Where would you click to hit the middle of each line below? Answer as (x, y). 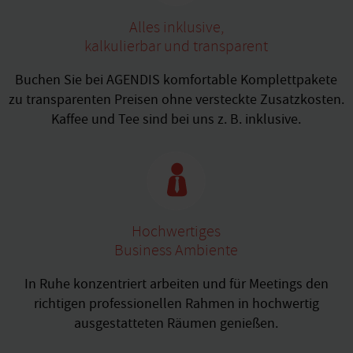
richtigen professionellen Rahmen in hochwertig (176, 304)
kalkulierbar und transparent (176, 46)
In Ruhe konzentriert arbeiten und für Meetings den (176, 284)
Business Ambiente (176, 251)
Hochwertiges (176, 232)
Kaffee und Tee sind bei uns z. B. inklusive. (176, 120)
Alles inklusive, (176, 28)
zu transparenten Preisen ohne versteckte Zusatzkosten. (176, 100)
